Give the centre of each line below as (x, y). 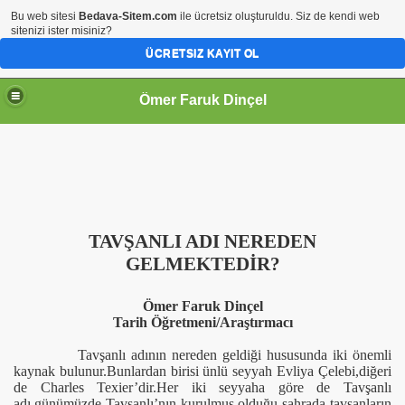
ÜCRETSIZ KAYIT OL (202, 53)
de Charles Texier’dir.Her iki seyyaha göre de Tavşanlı (202, 387)
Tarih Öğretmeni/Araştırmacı (202, 322)
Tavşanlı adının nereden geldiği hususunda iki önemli (235, 355)
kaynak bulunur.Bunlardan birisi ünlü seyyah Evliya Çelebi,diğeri (202, 371)
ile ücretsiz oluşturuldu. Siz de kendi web (278, 16)
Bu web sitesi (45, 16)
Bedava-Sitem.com (128, 16)
